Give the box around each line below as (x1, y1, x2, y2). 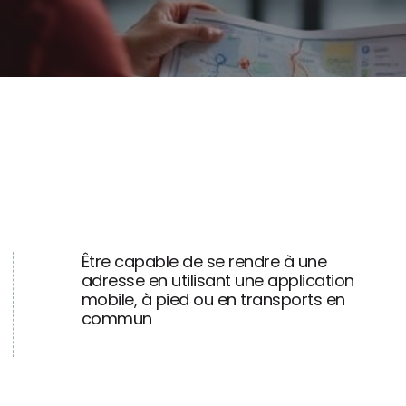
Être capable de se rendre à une (81, 250, 327, 274)
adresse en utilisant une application (81, 269, 354, 293)
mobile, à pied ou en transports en (81, 288, 345, 312)
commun (81, 307, 152, 331)
